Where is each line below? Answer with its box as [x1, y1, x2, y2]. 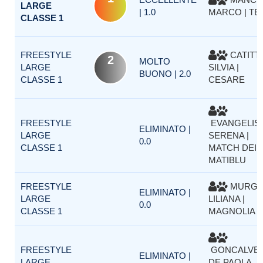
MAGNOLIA [208, 206, 255, 216]
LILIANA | [208, 194, 245, 204]
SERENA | [208, 130, 249, 140]
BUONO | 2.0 [139, 69, 191, 79]
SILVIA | [208, 62, 239, 72]
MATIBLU [208, 155, 246, 165]
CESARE [208, 75, 245, 85]
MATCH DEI [208, 143, 257, 153]
